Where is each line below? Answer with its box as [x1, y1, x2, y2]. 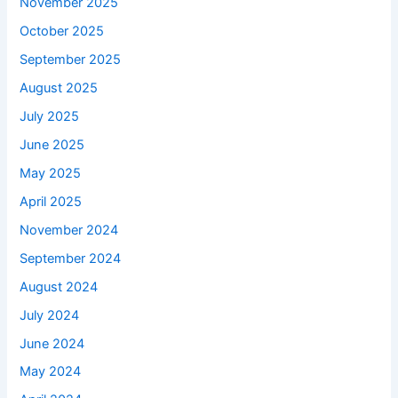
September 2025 [20, 52, 122, 68]
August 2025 [20, 80, 99, 97]
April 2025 [20, 193, 83, 210]
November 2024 [20, 221, 119, 238]
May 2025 [20, 164, 82, 181]
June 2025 [20, 136, 85, 153]
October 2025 [20, 23, 105, 40]
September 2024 [20, 250, 122, 267]
